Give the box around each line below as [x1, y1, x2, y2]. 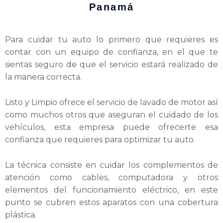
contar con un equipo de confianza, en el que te [5, 47, 218, 57]
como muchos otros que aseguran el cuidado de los [5, 110, 218, 119]
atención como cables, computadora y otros [5, 172, 218, 182]
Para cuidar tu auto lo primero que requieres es [5, 35, 218, 45]
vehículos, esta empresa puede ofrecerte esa [5, 122, 218, 132]
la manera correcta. [5, 72, 84, 82]
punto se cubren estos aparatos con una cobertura [5, 197, 218, 207]
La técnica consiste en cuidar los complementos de [5, 160, 218, 170]
